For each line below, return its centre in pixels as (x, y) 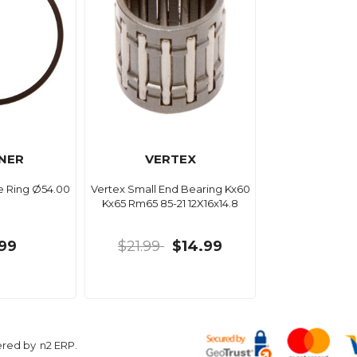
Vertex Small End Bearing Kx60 (170, 188)
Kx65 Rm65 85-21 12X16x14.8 (171, 203)
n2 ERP (58, 345)
